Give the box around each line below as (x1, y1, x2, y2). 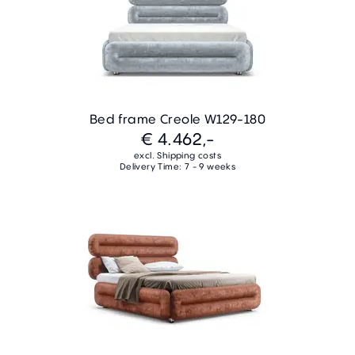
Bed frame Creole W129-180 (90, 109, 265, 128)
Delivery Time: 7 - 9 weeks (119, 160, 236, 172)
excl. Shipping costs (134, 149, 221, 161)
